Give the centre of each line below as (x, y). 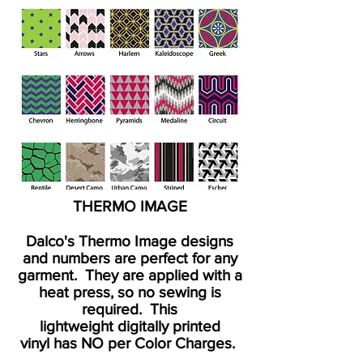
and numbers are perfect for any (130, 258)
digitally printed (167, 326)
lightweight (76, 326)
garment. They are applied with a (130, 275)
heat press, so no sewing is (130, 292)
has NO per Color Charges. (144, 343)
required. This (130, 309)
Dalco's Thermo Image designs (130, 241)
